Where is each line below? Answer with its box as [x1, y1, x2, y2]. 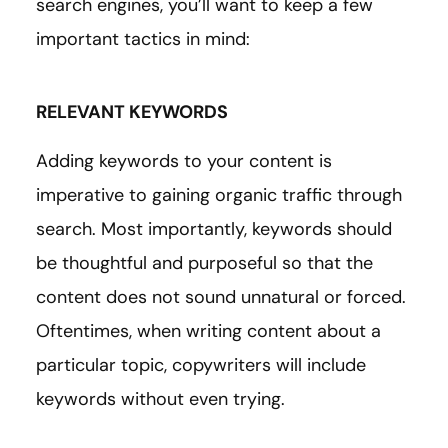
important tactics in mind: [36, 26, 250, 51]
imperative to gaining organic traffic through [36, 182, 402, 207]
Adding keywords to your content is [36, 148, 332, 173]
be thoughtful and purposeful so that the [36, 250, 373, 275]
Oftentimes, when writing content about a [36, 318, 381, 343]
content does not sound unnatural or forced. [36, 284, 406, 309]
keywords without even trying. [36, 386, 285, 411]
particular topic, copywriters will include [36, 352, 366, 377]
